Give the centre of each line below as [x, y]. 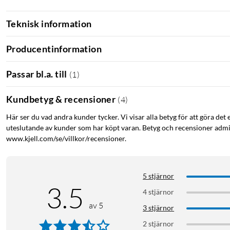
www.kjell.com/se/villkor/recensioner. [66, 139]
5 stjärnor [159, 176]
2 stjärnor [159, 224]
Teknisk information [49, 23]
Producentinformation [54, 49]
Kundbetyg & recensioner [61, 99]
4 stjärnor [159, 192]
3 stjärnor [159, 208]
